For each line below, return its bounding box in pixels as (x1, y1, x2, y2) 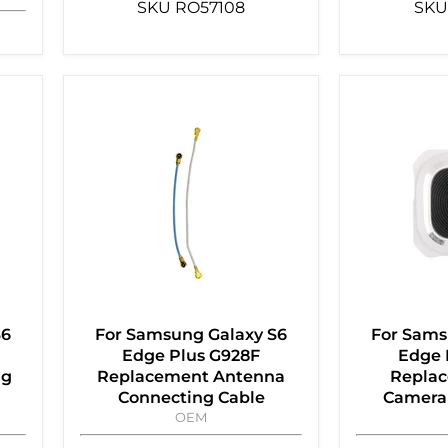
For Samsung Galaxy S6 (95, 325, 287, 345)
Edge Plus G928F (122, 346, 260, 366)
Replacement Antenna (97, 367, 285, 387)
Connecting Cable (117, 388, 265, 408)
